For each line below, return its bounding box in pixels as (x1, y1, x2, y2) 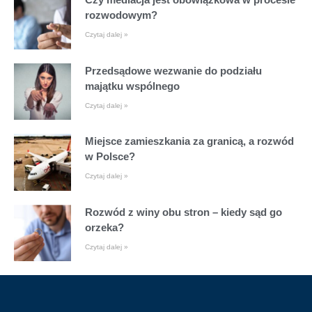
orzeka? (84, 221, 124, 233)
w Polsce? (84, 150, 135, 163)
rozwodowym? (84, 8, 157, 21)
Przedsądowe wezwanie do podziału (84, 64, 262, 77)
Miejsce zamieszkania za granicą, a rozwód (84, 135, 294, 148)
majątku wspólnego (84, 79, 180, 92)
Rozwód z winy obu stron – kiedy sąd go (84, 205, 282, 218)
